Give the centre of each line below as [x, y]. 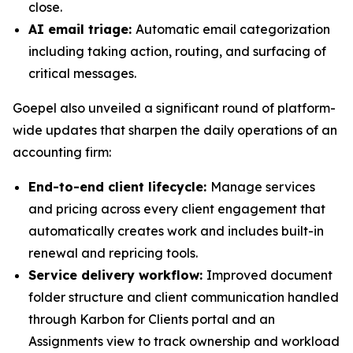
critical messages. [82, 73]
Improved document [269, 275]
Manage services [263, 187]
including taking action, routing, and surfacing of [177, 51]
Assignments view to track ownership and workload [184, 341]
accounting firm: [62, 152]
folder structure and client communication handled [184, 297]
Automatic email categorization [233, 29]
